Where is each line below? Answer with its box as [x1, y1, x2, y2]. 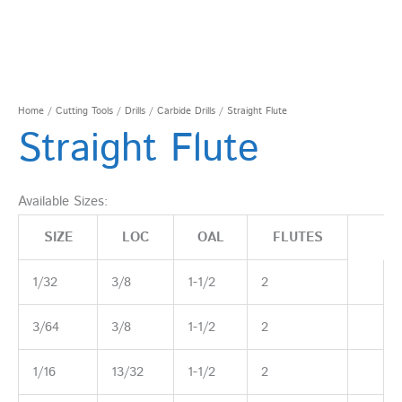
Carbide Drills [157, 104, 215, 119]
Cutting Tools [56, 104, 113, 119]
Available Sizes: [18, 192, 108, 212]
